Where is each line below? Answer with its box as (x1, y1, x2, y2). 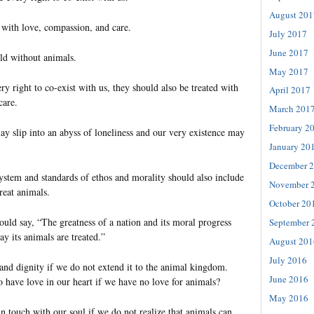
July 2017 (269, 27, 307, 40)
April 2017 (269, 83, 310, 97)
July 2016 (269, 254, 307, 267)
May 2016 (269, 292, 308, 305)
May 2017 (269, 64, 308, 78)
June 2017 (269, 46, 308, 59)
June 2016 (269, 273, 308, 286)
